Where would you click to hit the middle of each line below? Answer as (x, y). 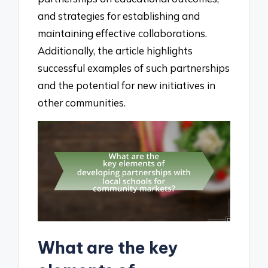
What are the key (108, 248)
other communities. (82, 103)
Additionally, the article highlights (115, 51)
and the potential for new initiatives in (127, 86)
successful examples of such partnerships (134, 68)
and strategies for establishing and (119, 16)
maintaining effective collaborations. (123, 33)
